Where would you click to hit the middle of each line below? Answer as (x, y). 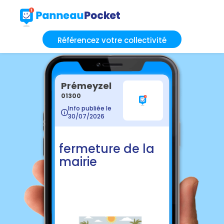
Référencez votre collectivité (112, 40)
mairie (78, 161)
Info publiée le (90, 108)
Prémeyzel (86, 85)
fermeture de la (107, 148)
